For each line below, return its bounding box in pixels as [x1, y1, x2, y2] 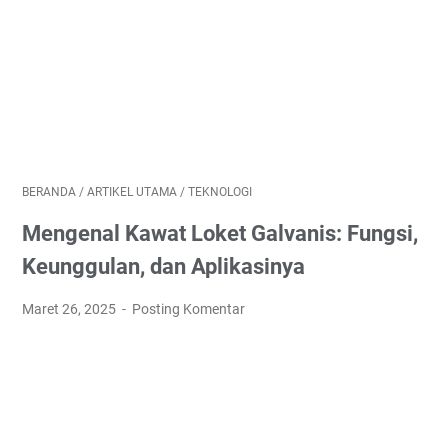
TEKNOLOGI [188, 185, 252, 199]
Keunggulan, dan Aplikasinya [22, 254, 305, 279]
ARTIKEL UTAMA [87, 185, 177, 199]
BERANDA [22, 185, 76, 199]
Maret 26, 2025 [22, 301, 119, 317]
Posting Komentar [132, 301, 246, 317]
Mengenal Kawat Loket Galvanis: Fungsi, [22, 221, 418, 246]
